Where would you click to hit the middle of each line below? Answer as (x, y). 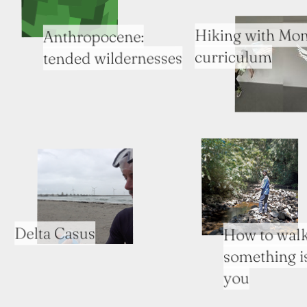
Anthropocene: (93, 37)
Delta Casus (55, 233)
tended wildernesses (113, 58)
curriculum (234, 57)
